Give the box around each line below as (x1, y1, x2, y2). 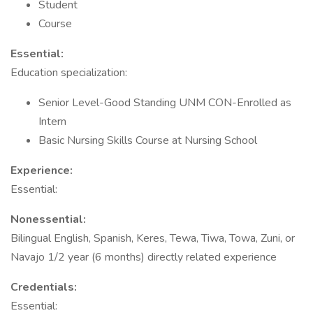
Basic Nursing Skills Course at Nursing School (38, 133, 257, 148)
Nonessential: (10, 212, 86, 227)
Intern (38, 114, 66, 129)
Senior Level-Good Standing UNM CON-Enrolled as (38, 95, 291, 110)
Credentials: (10, 279, 77, 295)
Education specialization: (10, 65, 127, 80)
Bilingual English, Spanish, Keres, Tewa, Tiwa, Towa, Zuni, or (10, 231, 295, 246)
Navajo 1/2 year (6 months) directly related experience (10, 249, 277, 265)
